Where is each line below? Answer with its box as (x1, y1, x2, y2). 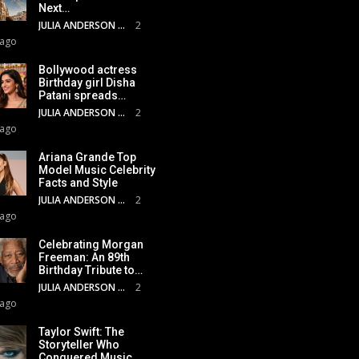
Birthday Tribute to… (38, 263, 143, 276)
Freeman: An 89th (38, 250, 130, 264)
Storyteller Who (38, 337, 119, 351)
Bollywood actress (38, 63, 137, 76)
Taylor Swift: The (38, 325, 124, 338)
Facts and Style (38, 175, 118, 189)
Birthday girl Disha (38, 75, 135, 89)
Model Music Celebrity (38, 163, 155, 176)
